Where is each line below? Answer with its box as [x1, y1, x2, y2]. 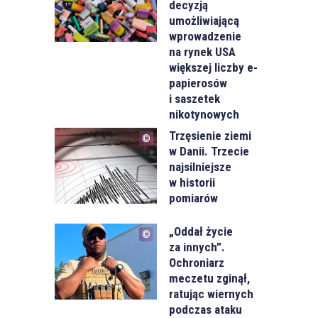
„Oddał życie [169, 224, 234, 238]
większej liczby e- [169, 60, 258, 75]
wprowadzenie [169, 28, 242, 43]
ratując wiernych [169, 286, 254, 301]
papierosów [169, 75, 228, 90]
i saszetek [169, 91, 221, 106]
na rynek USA [169, 44, 236, 59]
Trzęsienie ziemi [169, 128, 252, 143]
